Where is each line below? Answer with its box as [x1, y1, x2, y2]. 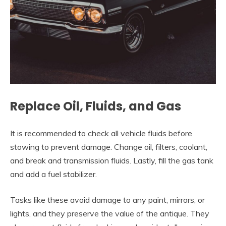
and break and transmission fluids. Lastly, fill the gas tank [10, 155, 213, 166]
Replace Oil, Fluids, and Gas [10, 98, 181, 115]
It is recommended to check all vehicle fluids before [10, 128, 192, 139]
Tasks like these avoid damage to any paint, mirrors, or [10, 195, 205, 205]
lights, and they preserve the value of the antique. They [10, 208, 209, 219]
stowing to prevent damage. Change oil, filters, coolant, [10, 142, 207, 152]
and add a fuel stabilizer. [10, 169, 97, 180]
